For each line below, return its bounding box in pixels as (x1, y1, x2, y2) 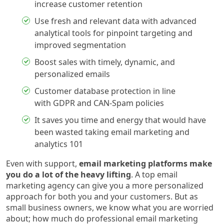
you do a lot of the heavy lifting (6, 168, 131, 180)
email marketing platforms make (79, 157, 212, 169)
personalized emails (34, 68, 110, 79)
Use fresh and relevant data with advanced (34, 15, 196, 26)
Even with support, (6, 157, 79, 169)
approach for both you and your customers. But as (6, 190, 198, 202)
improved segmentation (34, 39, 126, 50)
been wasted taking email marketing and (34, 126, 189, 137)
